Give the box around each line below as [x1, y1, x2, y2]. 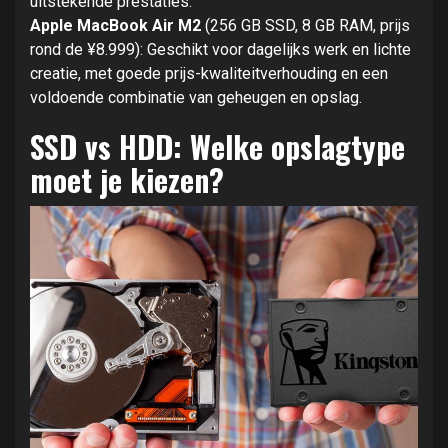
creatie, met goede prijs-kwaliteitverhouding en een [30, 63, 388, 83]
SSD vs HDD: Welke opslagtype [30, 123, 405, 169]
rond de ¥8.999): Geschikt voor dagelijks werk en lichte [30, 39, 411, 59]
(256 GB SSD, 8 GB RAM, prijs [201, 15, 410, 35]
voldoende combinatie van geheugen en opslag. [30, 87, 362, 107]
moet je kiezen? [30, 156, 224, 202]
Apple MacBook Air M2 [30, 15, 201, 35]
